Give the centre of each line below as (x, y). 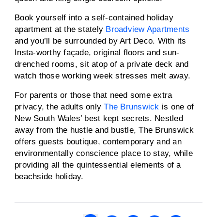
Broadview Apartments (148, 29)
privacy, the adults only (59, 107)
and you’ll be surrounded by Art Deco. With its (101, 41)
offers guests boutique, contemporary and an (98, 142)
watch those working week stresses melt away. (102, 76)
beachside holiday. (49, 177)
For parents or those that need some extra (93, 95)
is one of (176, 107)
